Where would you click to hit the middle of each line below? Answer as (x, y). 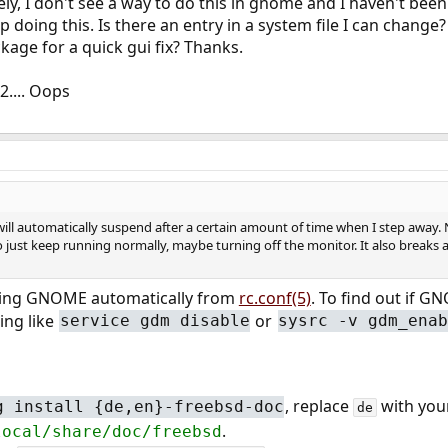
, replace (319, 405)
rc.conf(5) (274, 297)
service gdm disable (154, 321)
